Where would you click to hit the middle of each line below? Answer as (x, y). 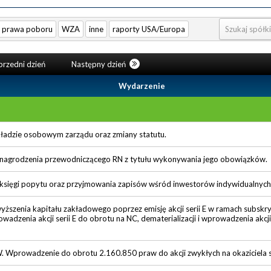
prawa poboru (27, 29)
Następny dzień (99, 64)
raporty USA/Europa (149, 29)
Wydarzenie (142, 86)
